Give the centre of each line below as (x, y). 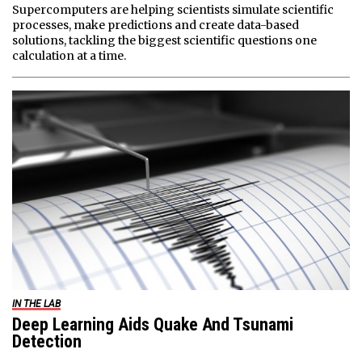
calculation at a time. (69, 55)
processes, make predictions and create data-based (156, 25)
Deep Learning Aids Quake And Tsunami (153, 325)
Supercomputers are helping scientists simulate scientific (173, 9)
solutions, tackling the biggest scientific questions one (164, 40)
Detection (47, 342)
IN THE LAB (36, 304)
